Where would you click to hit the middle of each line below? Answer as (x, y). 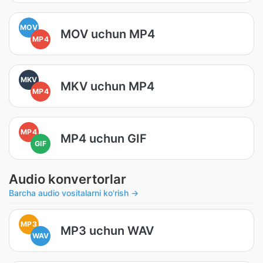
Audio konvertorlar (68, 179)
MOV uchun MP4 (108, 34)
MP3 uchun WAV (107, 230)
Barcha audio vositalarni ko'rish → (74, 193)
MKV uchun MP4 (107, 86)
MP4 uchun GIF (104, 138)
